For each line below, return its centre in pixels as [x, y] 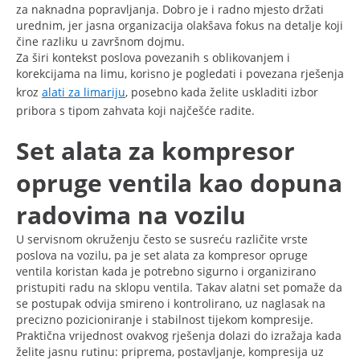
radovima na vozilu [131, 215]
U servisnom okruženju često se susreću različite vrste [162, 239]
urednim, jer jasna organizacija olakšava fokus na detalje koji [180, 25]
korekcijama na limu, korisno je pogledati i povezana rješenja [180, 73]
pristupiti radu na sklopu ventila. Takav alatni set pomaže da [179, 287]
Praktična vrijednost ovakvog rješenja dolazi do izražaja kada [179, 335]
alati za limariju [84, 92]
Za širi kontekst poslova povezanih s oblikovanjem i [153, 57]
